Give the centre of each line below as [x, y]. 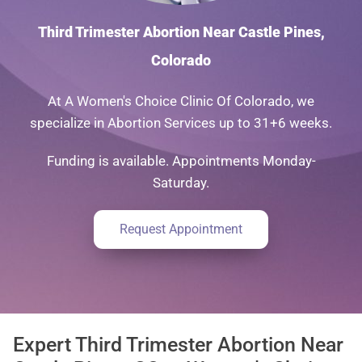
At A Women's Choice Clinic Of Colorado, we [181, 101]
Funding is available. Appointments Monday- [181, 160]
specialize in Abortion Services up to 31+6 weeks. [181, 122]
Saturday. [181, 182]
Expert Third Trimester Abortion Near [178, 344]
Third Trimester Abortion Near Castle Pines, [181, 32]
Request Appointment [181, 229]
